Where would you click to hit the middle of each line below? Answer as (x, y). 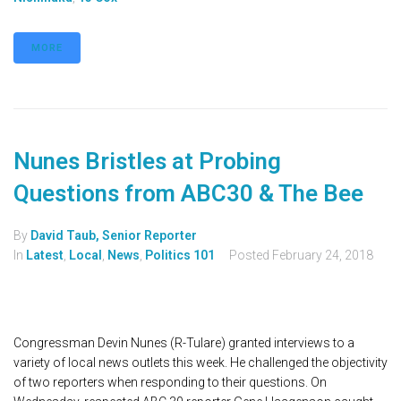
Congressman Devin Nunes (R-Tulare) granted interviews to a (184, 342)
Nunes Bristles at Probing (147, 161)
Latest (45, 255)
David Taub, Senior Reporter (114, 235)
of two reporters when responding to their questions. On (170, 382)
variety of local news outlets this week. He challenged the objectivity (200, 362)
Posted (251, 255)
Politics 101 (180, 255)
